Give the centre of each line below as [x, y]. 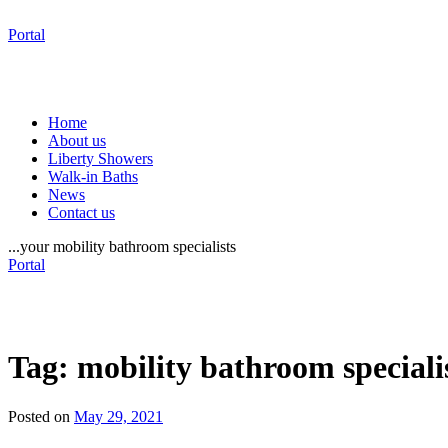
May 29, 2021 [118, 416]
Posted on [39, 416]
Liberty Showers [100, 158]
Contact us [81, 212]
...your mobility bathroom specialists [122, 246]
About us [77, 140]
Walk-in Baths [93, 176]
